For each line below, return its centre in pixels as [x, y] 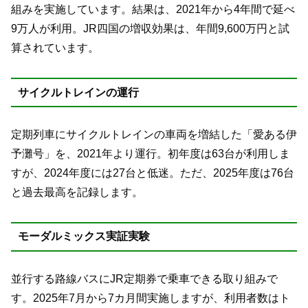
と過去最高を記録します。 [77, 192]
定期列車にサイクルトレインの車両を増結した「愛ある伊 [154, 135]
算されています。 [55, 48]
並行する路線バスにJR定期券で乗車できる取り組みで [144, 278]
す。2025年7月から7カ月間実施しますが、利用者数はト [151, 298]
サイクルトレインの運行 [78, 92]
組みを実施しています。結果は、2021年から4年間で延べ [153, 10]
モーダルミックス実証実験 [84, 236]
